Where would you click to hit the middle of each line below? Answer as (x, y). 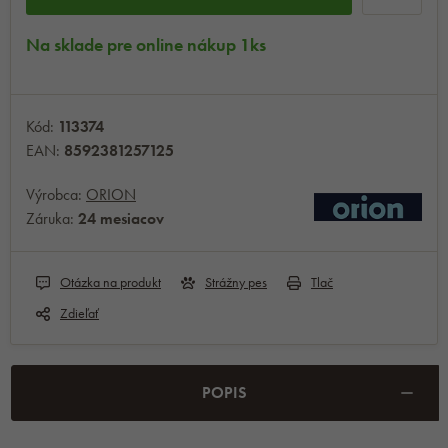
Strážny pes (236, 282)
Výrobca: (56, 195)
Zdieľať (79, 313)
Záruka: (52, 219)
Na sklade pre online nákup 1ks (146, 45)
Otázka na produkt (110, 282)
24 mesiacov (121, 219)
